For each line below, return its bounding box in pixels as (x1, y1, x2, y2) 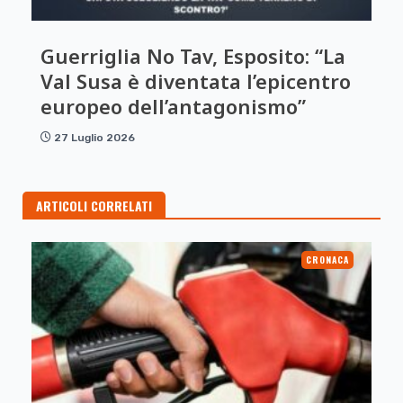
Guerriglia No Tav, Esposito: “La (40, 42, 345, 69)
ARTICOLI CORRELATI (36, 196, 152, 215)
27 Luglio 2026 (54, 131, 135, 144)
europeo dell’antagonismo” (40, 93, 306, 120)
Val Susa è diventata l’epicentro (40, 67, 351, 94)
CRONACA (306, 253, 349, 266)
